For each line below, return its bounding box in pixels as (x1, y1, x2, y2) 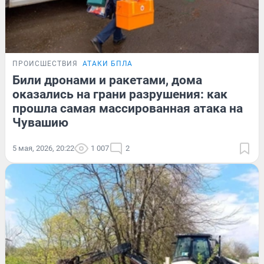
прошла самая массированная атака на (12, 101, 243, 115)
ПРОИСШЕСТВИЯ (12, 59, 78, 68)
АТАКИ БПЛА (82, 59, 133, 68)
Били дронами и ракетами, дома (12, 72, 202, 87)
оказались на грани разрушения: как (12, 87, 227, 101)
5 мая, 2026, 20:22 (12, 143, 74, 153)
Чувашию (12, 115, 68, 130)
